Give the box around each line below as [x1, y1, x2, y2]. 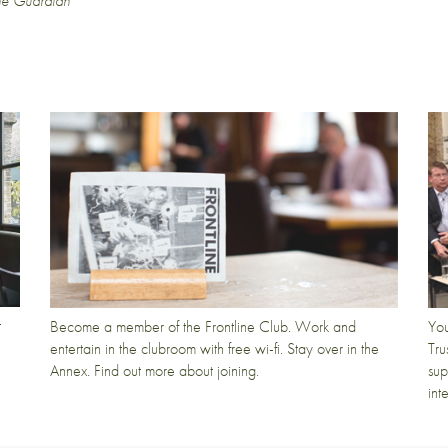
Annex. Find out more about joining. [49, 359, 259, 381]
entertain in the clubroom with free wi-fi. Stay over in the [49, 337, 379, 359]
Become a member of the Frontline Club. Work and [49, 315, 356, 337]
